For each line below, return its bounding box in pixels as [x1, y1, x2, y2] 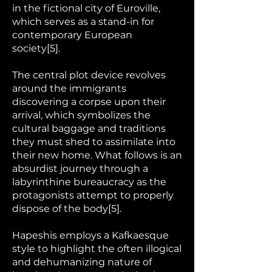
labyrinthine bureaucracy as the [12, 176, 166, 188]
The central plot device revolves [12, 69, 166, 81]
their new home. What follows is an [12, 149, 182, 161]
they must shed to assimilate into [12, 136, 175, 148]
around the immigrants [12, 83, 126, 94]
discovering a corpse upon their [12, 96, 166, 107]
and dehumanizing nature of [12, 256, 152, 268]
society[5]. [12, 42, 60, 54]
